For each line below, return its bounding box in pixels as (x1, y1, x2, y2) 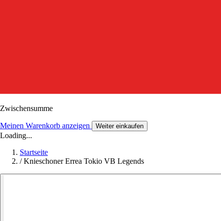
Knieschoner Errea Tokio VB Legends (24, 156, 144, 165)
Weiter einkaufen (96, 122, 144, 130)
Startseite (20, 147, 48, 156)
